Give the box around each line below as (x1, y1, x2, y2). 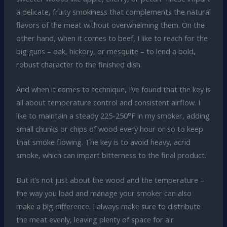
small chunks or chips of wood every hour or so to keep (16, 124, 203, 134)
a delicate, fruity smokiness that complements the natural (16, 6, 211, 17)
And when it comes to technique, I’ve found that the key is (16, 84, 211, 95)
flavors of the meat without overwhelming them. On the (16, 19, 205, 30)
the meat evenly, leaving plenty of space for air (16, 214, 174, 225)
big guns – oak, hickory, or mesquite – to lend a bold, (16, 46, 196, 56)
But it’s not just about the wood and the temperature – (16, 175, 204, 185)
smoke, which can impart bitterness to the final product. (16, 150, 206, 161)
